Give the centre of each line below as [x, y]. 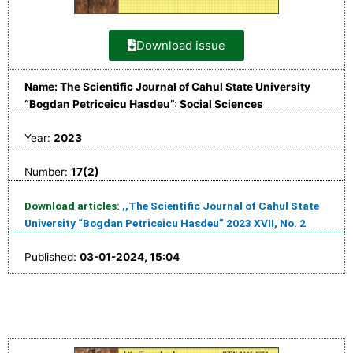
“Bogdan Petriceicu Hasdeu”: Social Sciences [144, 104]
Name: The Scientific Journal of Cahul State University [167, 87]
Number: [48, 172]
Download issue [181, 46]
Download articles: [73, 206]
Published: [52, 257]
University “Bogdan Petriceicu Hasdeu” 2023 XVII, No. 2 [165, 223]
